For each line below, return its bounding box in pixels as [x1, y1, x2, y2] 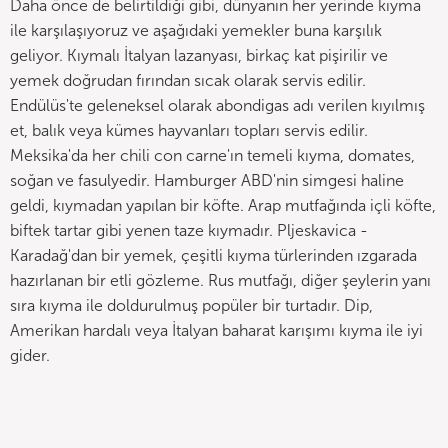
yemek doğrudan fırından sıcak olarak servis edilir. [10, 71, 366, 90]
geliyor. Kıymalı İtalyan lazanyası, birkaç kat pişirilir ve [10, 46, 388, 65]
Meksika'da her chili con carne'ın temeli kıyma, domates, [10, 146, 415, 165]
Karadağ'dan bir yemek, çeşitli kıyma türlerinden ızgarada [10, 246, 417, 265]
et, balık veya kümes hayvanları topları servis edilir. [10, 121, 368, 140]
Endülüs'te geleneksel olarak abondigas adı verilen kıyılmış [10, 96, 425, 115]
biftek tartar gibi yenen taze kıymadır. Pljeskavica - [10, 221, 368, 240]
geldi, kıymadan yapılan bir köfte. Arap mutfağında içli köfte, [10, 196, 436, 215]
